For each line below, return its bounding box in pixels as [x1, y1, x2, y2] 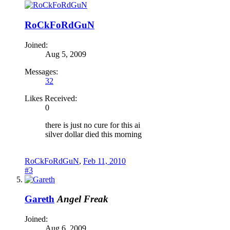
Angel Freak [57, 194, 108, 205]
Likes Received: [25, 93, 77, 103]
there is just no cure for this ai [45, 120, 140, 129]
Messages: [25, 67, 58, 76]
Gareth [25, 194, 54, 205]
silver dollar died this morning [45, 129, 142, 139]
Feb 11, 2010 [83, 156, 126, 165]
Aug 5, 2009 [45, 49, 86, 59]
